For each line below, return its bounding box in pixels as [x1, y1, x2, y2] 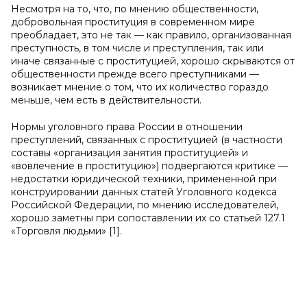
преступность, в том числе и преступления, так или [11, 42, 264, 54]
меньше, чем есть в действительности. [11, 94, 201, 106]
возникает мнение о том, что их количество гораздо [11, 81, 269, 93]
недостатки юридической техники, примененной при [11, 173, 277, 185]
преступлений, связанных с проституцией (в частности [11, 134, 282, 146]
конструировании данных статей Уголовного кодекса [11, 186, 277, 198]
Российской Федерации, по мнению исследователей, [11, 199, 278, 211]
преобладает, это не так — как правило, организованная [11, 29, 291, 41]
